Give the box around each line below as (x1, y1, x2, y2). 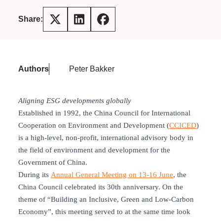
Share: (18, 15, 43, 24)
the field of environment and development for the (18, 146, 170, 154)
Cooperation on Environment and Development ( (18, 121, 169, 130)
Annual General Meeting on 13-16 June (51, 171, 173, 179)
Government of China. (18, 158, 87, 167)
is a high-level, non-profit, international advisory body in (18, 134, 193, 142)
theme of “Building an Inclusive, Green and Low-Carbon (18, 195, 194, 204)
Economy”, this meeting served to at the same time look (18, 208, 190, 216)
